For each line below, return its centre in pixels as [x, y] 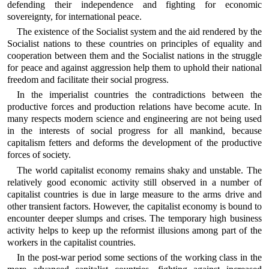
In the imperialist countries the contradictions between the [139, 95]
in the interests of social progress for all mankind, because [134, 131]
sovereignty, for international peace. [75, 16]
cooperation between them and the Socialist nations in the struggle [134, 55]
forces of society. [39, 155]
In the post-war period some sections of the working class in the [139, 257]
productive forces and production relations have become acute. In [134, 107]
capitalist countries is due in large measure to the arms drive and [134, 194]
